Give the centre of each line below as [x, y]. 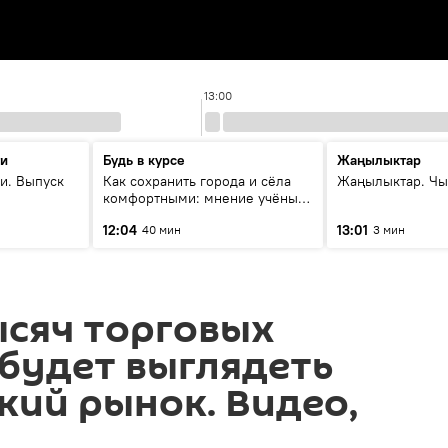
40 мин [161, 229]
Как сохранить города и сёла [197, 181]
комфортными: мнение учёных [204, 198]
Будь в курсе [144, 160]
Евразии [129, 215]
